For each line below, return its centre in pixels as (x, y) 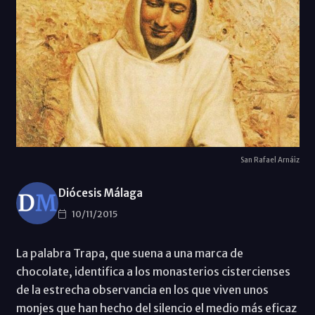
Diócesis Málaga (100, 193)
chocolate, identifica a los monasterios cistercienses (153, 272)
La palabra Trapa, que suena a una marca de (129, 253)
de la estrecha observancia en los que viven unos (142, 290)
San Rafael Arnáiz (270, 160)
